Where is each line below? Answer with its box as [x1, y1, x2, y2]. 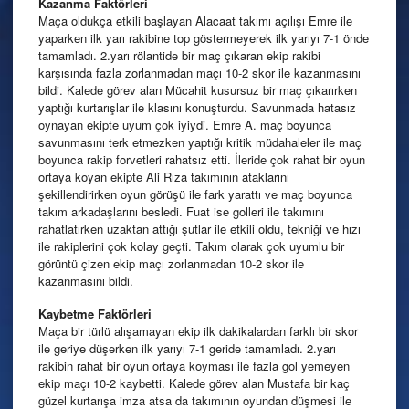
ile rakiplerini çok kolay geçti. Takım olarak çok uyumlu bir [38, 237, 344, 256]
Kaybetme [38, 304, 94, 322]
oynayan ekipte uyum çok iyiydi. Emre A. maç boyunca [38, 116, 331, 134]
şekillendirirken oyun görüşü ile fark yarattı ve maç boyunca [38, 185, 352, 204]
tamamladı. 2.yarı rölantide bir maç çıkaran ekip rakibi [38, 47, 320, 65]
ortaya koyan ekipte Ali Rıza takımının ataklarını [38, 168, 289, 186]
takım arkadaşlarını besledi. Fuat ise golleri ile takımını [38, 203, 324, 221]
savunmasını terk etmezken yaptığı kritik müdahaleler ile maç [38, 133, 362, 152]
